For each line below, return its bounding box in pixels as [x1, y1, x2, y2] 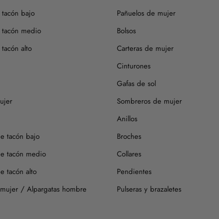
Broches [117, 131, 141, 142]
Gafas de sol [117, 78, 156, 89]
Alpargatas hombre [27, 183, 87, 195]
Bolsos [117, 25, 136, 36]
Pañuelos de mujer [117, 7, 175, 19]
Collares [117, 148, 141, 159]
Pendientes [117, 166, 152, 177]
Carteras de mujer [117, 43, 174, 54]
